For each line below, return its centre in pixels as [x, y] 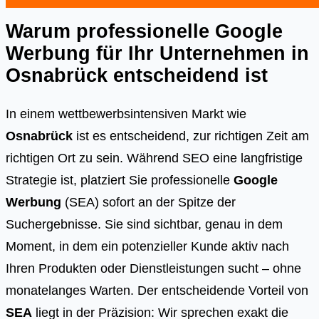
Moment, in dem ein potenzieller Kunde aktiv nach [147, 246]
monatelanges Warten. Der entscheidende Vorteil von [157, 290]
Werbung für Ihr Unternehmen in [157, 53]
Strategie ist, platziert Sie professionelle [120, 179]
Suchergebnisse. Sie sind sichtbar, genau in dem [144, 224]
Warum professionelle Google [144, 31]
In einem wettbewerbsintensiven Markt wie [126, 113]
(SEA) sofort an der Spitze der [148, 202]
